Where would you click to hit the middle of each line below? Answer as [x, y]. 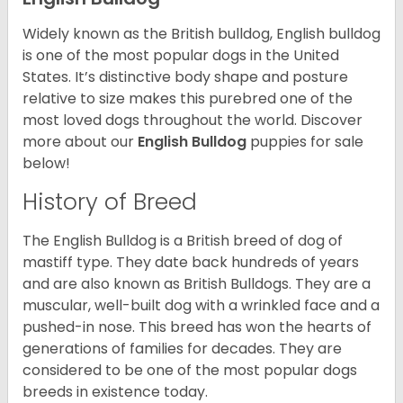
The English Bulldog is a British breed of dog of [183, 241]
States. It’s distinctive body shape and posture [185, 77]
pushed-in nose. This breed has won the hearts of [197, 327]
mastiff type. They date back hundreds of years [191, 263]
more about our [80, 142]
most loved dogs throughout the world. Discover [193, 121]
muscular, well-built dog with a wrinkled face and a [201, 306]
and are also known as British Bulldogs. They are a [197, 284]
